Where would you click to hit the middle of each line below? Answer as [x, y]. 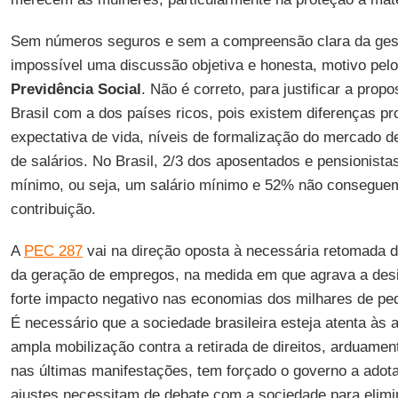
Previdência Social [76, 89]
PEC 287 [53, 251]
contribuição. [53, 209]
